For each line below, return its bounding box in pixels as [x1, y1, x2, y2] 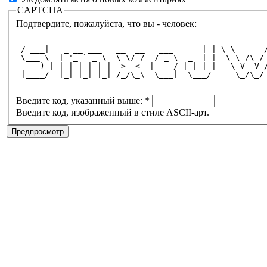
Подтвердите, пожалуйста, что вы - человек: [16, 18, 197, 29]
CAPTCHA [17, 4, 63, 15]
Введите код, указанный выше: [16, 95, 145, 106]
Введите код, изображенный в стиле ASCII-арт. [16, 107, 209, 118]
